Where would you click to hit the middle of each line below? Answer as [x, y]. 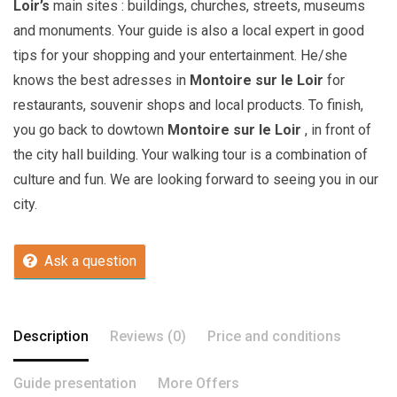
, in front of [338, 130]
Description [51, 336]
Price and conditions [274, 336]
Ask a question [90, 261]
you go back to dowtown [90, 130]
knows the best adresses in [101, 80]
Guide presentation [75, 383]
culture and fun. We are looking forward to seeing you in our [196, 179]
